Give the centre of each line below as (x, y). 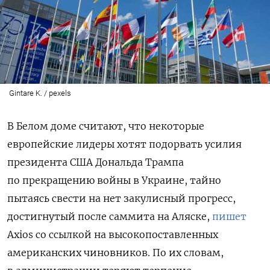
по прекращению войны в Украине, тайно (114, 181)
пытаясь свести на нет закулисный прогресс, (121, 199)
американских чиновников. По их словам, (115, 253)
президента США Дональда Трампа (96, 162)
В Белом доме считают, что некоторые (106, 126)
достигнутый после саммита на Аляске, (110, 217)
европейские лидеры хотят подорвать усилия (124, 144)
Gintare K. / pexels (40, 93)
